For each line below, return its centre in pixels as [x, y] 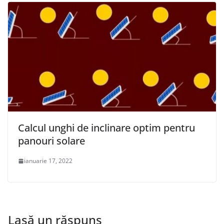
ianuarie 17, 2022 [48, 161]
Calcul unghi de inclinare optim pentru [106, 128]
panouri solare [51, 141]
